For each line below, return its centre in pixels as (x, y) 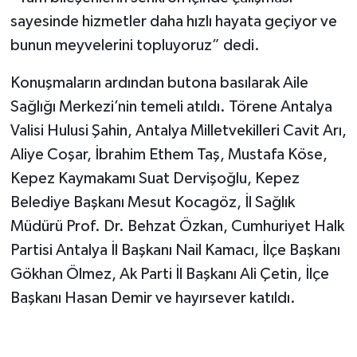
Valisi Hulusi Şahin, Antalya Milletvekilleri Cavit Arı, (178, 130)
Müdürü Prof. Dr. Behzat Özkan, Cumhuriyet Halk (177, 226)
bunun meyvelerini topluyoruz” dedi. (135, 45)
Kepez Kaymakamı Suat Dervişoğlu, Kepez (155, 178)
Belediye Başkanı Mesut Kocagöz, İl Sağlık (152, 202)
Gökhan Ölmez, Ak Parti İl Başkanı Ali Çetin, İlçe (169, 274)
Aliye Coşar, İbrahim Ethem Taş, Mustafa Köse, (169, 154)
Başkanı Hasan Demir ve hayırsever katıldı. (153, 298)
